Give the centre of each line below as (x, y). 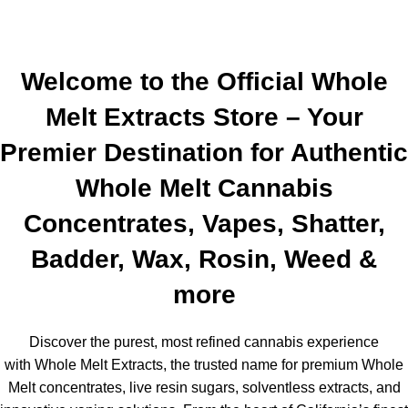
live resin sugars (182, 388)
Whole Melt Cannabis (204, 188)
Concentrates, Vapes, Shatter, (204, 224)
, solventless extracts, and (317, 388)
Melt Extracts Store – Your (204, 117)
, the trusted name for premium (262, 365)
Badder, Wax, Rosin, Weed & (204, 259)
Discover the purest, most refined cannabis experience (204, 342)
